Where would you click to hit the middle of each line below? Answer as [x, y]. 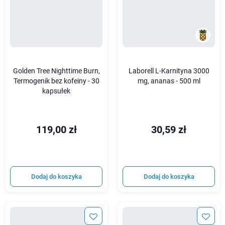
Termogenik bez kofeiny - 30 [56, 81]
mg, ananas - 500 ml [169, 81]
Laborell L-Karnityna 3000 [169, 71]
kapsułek [56, 91]
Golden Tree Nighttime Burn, [56, 71]
